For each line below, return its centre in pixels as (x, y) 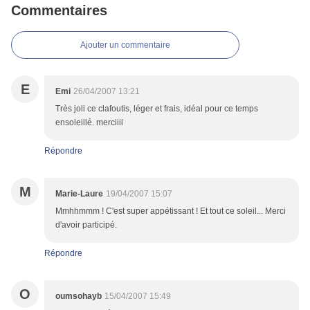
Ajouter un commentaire (125, 45)
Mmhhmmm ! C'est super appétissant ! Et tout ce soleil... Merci (171, 211)
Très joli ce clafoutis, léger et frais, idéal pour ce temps (157, 109)
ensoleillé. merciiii (89, 123)
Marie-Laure (79, 194)
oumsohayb (79, 297)
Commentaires (59, 11)
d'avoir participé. (86, 225)
